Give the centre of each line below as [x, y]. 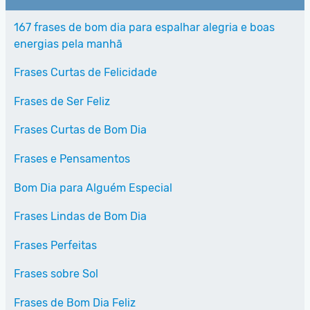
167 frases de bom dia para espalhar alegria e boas [144, 27]
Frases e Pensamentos [72, 159]
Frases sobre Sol [56, 274]
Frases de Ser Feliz [62, 101]
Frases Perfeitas [55, 245]
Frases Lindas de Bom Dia [80, 217]
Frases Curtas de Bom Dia [80, 130]
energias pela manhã [68, 44]
